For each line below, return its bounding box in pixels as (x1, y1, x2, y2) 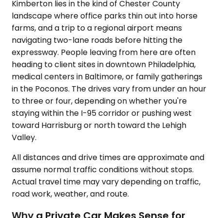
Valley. (12, 132, 36, 143)
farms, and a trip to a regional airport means (12, 22, 182, 34)
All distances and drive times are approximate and (12, 152, 204, 163)
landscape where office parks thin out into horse (12, 10, 198, 21)
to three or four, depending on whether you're (12, 95, 187, 107)
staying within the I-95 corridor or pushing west (12, 108, 192, 119)
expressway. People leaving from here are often (12, 47, 196, 58)
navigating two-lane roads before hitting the (12, 35, 182, 46)
